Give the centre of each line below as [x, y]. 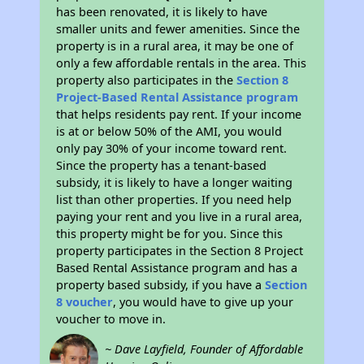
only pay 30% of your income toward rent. [172, 148]
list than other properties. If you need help [174, 199]
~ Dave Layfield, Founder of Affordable [204, 349]
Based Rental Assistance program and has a [177, 268]
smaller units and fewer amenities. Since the [178, 29]
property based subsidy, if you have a [161, 285]
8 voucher [85, 302]
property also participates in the [147, 80]
